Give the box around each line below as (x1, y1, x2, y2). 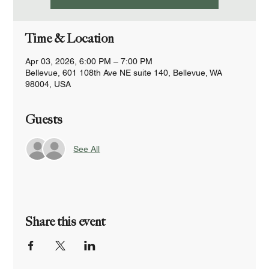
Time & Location (25, 31, 114, 46)
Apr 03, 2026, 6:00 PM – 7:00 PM (25, 56, 153, 66)
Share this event (25, 214, 106, 229)
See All (73, 144, 100, 154)
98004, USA (25, 79, 71, 89)
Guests (25, 112, 63, 127)
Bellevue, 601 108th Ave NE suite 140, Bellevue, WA (25, 68, 223, 77)
